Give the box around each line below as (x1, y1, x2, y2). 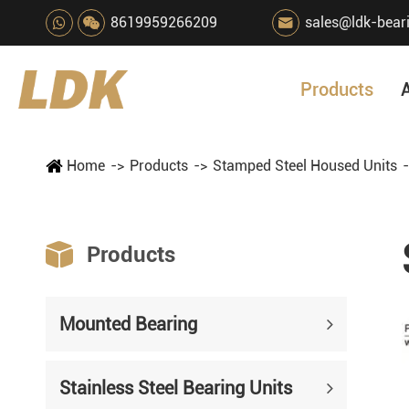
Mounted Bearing (59, 313, 197, 335)
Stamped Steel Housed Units (213, 157, 397, 174)
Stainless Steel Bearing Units (59, 377, 292, 399)
